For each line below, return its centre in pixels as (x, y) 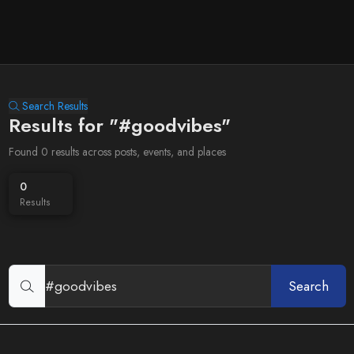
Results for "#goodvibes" (119, 125)
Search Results (55, 106)
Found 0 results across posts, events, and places (117, 152)
